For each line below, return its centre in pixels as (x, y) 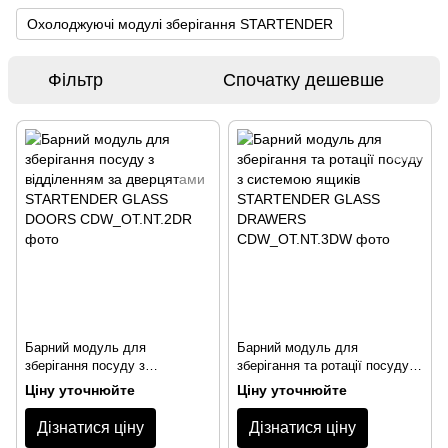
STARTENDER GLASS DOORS (118, 401)
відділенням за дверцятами (108, 383)
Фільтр (75, 80)
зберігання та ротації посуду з (328, 365)
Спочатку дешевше (303, 80)
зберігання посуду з (85, 365)
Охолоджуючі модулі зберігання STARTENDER (180, 24)
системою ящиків (289, 383)
